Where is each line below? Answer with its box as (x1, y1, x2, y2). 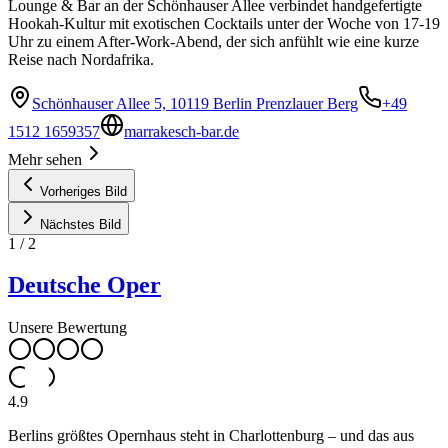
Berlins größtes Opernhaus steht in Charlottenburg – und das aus (8, 427, 414, 445)
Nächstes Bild (40, 216, 121, 232)
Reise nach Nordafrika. (8, 50, 154, 68)
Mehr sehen (8, 150, 82, 168)
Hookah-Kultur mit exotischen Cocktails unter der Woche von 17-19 (8, 14, 440, 32)
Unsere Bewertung (8, 319, 127, 337)
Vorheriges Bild (40, 183, 127, 199)
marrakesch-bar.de (124, 122, 239, 140)
